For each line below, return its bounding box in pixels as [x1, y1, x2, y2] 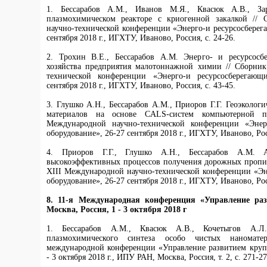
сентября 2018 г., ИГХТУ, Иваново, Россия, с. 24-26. [46, 33, 235, 43]
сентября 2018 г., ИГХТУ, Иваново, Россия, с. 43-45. [46, 81, 235, 91]
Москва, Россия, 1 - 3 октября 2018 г [46, 205, 187, 215]
